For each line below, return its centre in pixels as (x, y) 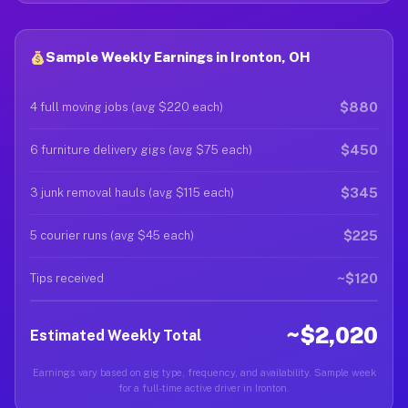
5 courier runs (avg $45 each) (112, 235)
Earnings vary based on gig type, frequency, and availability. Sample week (204, 372)
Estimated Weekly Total (116, 335)
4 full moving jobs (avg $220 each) (127, 107)
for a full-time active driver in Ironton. (204, 388)
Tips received (67, 278)
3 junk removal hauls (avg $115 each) (132, 193)
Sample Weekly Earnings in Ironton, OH (178, 57)
